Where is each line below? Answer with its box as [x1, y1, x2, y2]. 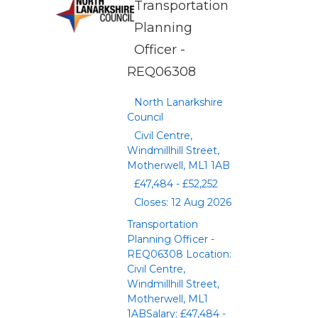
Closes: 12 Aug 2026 [134, 196, 231, 209]
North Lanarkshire [134, 96, 223, 109]
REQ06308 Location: [127, 248, 231, 261]
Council [127, 111, 163, 124]
